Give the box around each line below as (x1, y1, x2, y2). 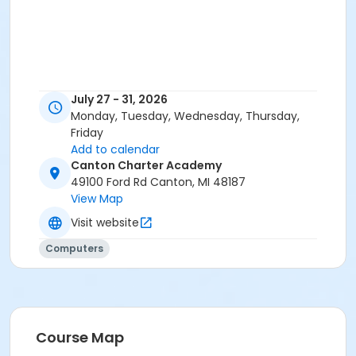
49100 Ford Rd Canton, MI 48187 (71, 174, 246, 191)
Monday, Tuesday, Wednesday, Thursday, (71, 108, 300, 125)
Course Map (36, 327, 124, 348)
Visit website (71, 214, 139, 230)
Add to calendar (71, 141, 160, 158)
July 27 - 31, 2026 (71, 91, 168, 108)
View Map (71, 191, 123, 207)
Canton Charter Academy (71, 157, 222, 174)
